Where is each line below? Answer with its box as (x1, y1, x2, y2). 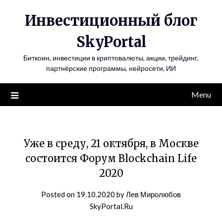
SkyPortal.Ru (89, 202, 133, 211)
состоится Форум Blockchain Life (25, 152, 197, 165)
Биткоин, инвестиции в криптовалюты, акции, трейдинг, (23, 54, 199, 62)
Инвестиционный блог (25, 11, 197, 30)
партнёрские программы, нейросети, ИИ (46, 64, 176, 72)
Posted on (41, 190, 76, 199)
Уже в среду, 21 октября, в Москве (23, 137, 199, 150)
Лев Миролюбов (126, 190, 181, 199)
